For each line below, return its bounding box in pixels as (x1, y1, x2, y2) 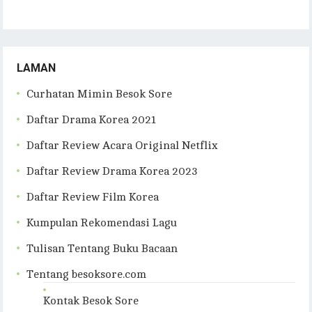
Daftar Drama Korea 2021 (26, 114, 157, 127)
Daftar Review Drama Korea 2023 (26, 165, 198, 178)
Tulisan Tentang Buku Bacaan (26, 242, 178, 256)
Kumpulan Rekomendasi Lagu (26, 217, 178, 230)
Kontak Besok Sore (43, 295, 139, 308)
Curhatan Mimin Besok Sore (26, 88, 173, 101)
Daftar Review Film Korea (26, 191, 159, 204)
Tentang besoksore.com (26, 268, 147, 281)
